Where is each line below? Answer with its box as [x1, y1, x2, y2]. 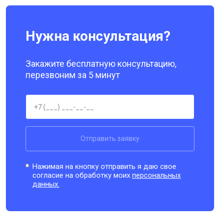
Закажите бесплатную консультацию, [26, 58, 176, 69]
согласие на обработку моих [32, 171, 133, 180]
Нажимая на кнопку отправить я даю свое [32, 162, 177, 171]
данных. [32, 180, 60, 189]
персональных [132, 171, 181, 180]
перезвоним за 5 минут [26, 70, 120, 80]
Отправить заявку [81, 135, 139, 142]
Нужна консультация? [26, 28, 170, 44]
